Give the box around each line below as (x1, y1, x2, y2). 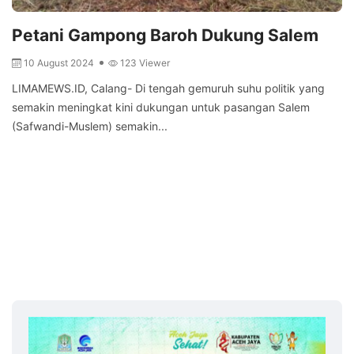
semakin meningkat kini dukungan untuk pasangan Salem (12, 100, 310, 115)
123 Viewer (120, 57, 170, 70)
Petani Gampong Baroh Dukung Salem (12, 25, 318, 46)
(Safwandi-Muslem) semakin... (12, 119, 168, 134)
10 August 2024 (24, 57, 96, 70)
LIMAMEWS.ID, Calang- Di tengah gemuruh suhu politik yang (12, 81, 325, 96)
